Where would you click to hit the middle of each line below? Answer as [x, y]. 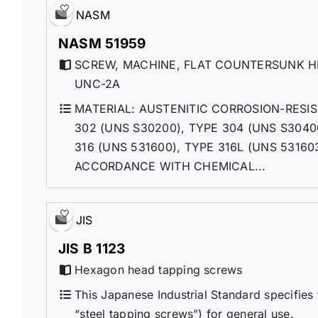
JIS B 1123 [92, 248]
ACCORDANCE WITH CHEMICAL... [170, 166]
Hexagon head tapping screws [159, 269]
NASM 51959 [102, 43]
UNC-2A [98, 83]
